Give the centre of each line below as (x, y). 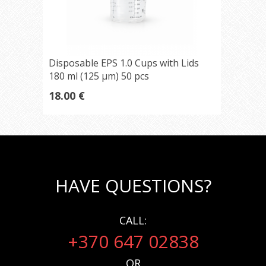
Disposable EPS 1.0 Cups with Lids (123, 63)
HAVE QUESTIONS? (133, 186)
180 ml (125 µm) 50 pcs (99, 76)
